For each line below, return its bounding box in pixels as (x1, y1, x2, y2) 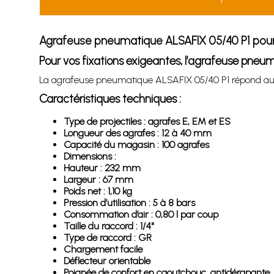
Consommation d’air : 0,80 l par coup (63, 209, 218, 220)
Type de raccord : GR (63, 232, 152, 243)
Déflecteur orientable (63, 255, 150, 267)
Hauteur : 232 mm (63, 162, 141, 174)
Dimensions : (63, 150, 116, 162)
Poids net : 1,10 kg (63, 185, 132, 197)
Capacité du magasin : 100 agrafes (63, 139, 209, 150)
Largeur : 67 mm (63, 174, 133, 185)
